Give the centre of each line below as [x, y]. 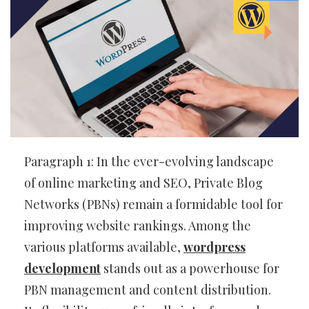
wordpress [215, 247]
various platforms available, [104, 247]
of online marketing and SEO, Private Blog [143, 182]
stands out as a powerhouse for [190, 268]
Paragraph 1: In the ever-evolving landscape [149, 161]
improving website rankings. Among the [138, 225]
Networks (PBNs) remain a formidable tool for [153, 204]
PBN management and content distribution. [148, 289]
